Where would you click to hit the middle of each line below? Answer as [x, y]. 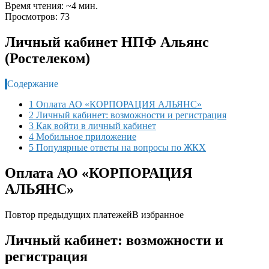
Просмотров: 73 [37, 17]
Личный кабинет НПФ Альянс [107, 42]
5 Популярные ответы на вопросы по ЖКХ [117, 147]
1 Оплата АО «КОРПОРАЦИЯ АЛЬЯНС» [115, 104]
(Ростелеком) [47, 58]
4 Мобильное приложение [83, 136]
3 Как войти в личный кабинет [92, 125]
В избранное [158, 214]
